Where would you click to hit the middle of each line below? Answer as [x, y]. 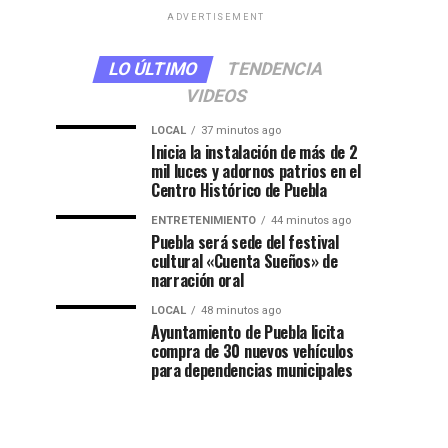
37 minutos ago [241, 130]
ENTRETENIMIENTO [203, 220]
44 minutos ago [311, 220]
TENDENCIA [275, 69]
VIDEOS [216, 96]
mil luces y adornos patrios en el [256, 171]
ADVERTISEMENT [216, 17]
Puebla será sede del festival [245, 242]
